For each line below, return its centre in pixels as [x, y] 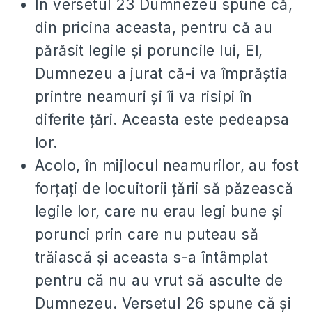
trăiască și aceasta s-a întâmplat [152, 257]
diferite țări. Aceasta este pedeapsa [162, 119]
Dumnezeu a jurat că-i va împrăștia [162, 73]
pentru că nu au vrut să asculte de [159, 280]
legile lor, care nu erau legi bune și [159, 211]
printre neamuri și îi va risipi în [144, 96]
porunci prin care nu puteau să [147, 234]
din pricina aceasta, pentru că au [154, 28]
